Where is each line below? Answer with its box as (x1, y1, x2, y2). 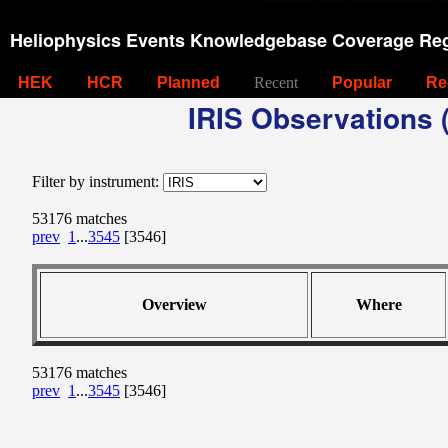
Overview (141, 296, 207, 313)
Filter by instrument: (32, 173, 163, 190)
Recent (254, 74, 298, 91)
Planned (157, 74, 220, 91)
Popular (332, 74, 392, 91)
